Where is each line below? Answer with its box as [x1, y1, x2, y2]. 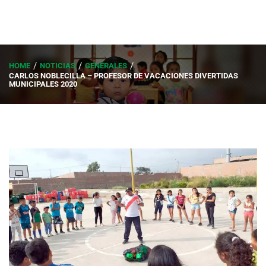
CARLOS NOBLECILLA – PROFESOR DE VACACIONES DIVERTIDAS [9, 71, 238, 80]
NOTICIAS [40, 61, 75, 70]
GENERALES [85, 61, 127, 70]
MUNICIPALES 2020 [9, 79, 77, 88]
